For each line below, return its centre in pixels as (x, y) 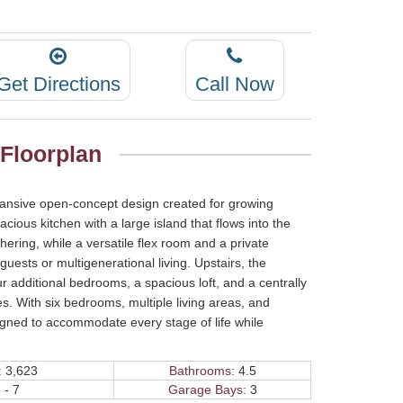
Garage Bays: (207, 389)
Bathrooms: (201, 370)
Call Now (234, 84)
